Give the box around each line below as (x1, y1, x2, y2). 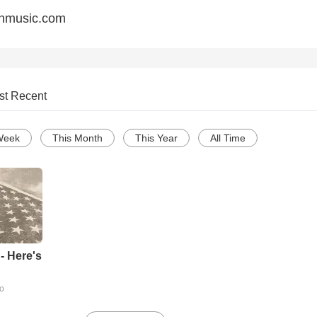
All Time (210, 132, 246, 144)
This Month (52, 132, 103, 144)
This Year (135, 132, 178, 144)
